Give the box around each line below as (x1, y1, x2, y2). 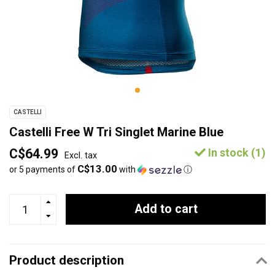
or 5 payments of (9, 165, 77, 174)
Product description (9, 253, 124, 268)
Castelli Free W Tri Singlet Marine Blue (9, 125, 223, 139)
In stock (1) (206, 146, 266, 159)
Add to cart (134, 202, 198, 216)
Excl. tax (64, 150, 97, 161)
